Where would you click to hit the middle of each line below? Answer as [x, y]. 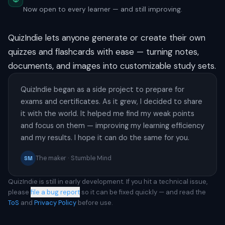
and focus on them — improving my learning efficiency [113, 125]
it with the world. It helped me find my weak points [107, 113]
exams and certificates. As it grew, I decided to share [111, 101]
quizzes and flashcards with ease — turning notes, [103, 51]
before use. [95, 202]
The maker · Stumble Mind [74, 158]
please [19, 192]
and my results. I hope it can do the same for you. [105, 137]
